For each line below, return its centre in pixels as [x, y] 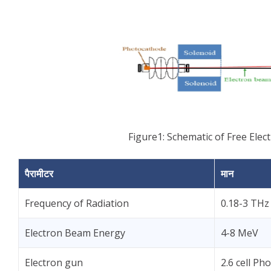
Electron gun [54, 263]
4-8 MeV [240, 233]
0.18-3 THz [245, 203]
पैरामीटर [39, 174]
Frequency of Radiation [77, 203]
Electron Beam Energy [75, 233]
